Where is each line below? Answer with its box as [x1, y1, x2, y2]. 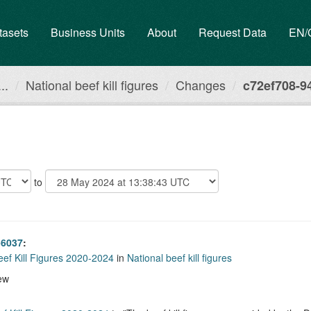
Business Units [51, 24, 125, 40]
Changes [176, 76, 226, 94]
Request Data [199, 24, 267, 40]
